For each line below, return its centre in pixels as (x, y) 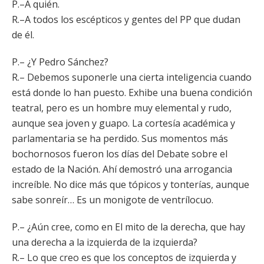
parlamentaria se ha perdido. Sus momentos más (120, 138)
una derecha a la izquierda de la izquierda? (105, 242)
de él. (23, 35)
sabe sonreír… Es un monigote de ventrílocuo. (113, 200)
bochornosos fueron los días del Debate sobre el (120, 154)
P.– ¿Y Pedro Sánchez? (60, 62)
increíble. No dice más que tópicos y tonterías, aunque (131, 184)
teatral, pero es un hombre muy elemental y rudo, (122, 108)
